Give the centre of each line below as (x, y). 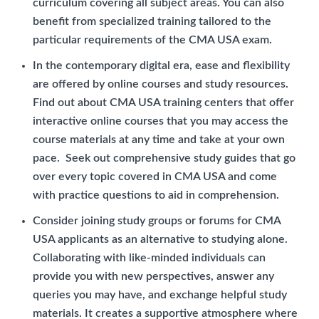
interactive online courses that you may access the (161, 121)
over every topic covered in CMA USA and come (155, 176)
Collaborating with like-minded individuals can (149, 257)
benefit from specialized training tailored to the (152, 21)
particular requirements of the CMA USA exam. (152, 40)
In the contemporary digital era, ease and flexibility (161, 65)
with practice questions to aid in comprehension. (156, 195)
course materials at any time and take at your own (159, 139)
